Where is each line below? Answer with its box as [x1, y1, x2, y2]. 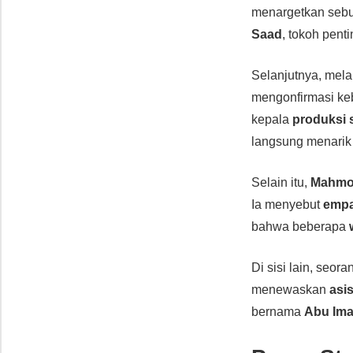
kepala [251, 112, 293, 126]
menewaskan [251, 282, 330, 296]
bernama [251, 304, 305, 318]
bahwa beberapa [251, 219, 350, 233]
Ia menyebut [251, 197, 324, 211]
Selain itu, [251, 175, 311, 189]
